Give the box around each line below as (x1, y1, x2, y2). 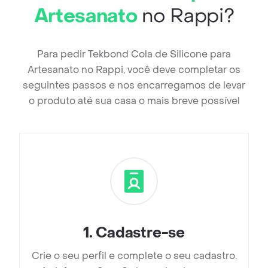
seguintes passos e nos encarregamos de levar (23, 79, 245, 92)
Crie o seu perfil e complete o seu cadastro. (31, 249, 237, 263)
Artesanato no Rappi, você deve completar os (28, 63, 240, 77)
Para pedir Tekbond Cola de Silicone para (37, 48, 231, 61)
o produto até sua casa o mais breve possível (28, 95, 240, 108)
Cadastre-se (96, 224, 185, 243)
